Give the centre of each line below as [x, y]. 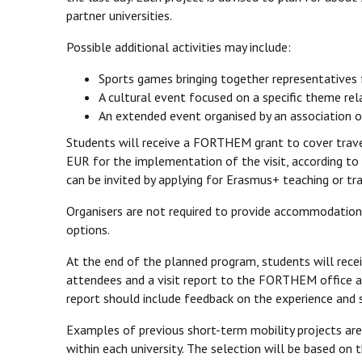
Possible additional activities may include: [180, 47]
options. [89, 230]
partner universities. [120, 16]
